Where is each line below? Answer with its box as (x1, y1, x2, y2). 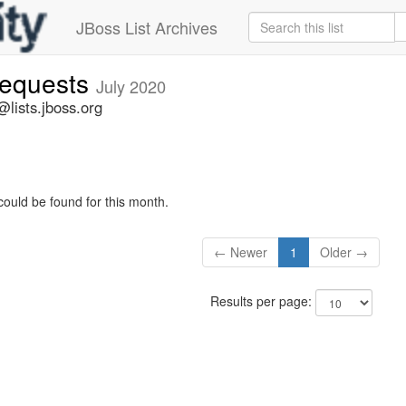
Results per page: (209, 292, 315, 311)
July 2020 (96, 74, 166, 98)
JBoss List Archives (76, 15, 217, 39)
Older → (320, 243, 369, 262)
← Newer (214, 243, 268, 262)
